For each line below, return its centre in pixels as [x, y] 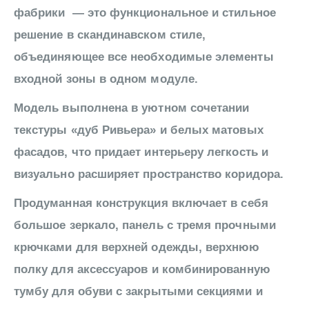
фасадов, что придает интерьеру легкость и [141, 152]
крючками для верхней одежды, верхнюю [137, 248]
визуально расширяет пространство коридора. [149, 175]
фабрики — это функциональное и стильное [145, 13]
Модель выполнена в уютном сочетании [132, 108]
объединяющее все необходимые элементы [144, 57]
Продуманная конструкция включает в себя [141, 203]
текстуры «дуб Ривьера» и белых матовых [139, 130]
